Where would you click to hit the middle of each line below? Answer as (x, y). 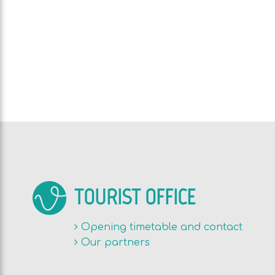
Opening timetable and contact (161, 227)
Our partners (115, 242)
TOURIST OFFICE (134, 197)
